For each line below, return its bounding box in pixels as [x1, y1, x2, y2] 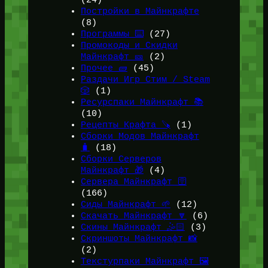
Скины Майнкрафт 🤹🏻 [80, 223, 185, 233]
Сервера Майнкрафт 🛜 [80, 177, 187, 187]
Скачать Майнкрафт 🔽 [80, 211, 187, 221]
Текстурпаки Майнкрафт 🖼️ [80, 257, 209, 267]
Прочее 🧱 [80, 63, 127, 74]
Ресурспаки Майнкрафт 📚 [80, 98, 203, 108]
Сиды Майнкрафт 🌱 [80, 200, 170, 210]
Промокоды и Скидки [80, 41, 178, 51]
